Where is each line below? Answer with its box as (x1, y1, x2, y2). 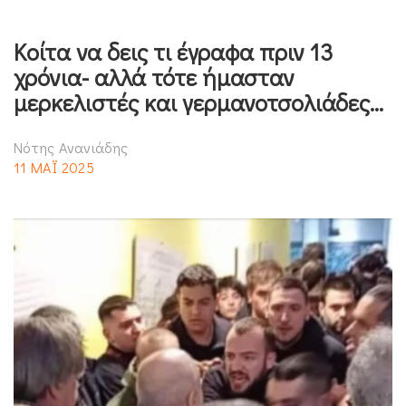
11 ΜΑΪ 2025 (14, 157, 94, 177)
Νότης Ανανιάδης (14, 137, 129, 157)
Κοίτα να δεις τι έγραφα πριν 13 (14, 35, 333, 67)
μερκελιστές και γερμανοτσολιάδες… (14, 86, 383, 118)
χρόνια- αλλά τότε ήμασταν (14, 61, 295, 92)
